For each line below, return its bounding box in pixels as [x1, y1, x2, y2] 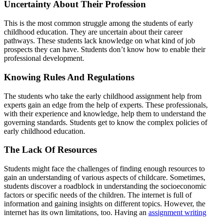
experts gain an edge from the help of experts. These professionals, [4, 100, 208, 109]
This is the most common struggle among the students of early [4, 19, 193, 28]
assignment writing [148, 208, 206, 217]
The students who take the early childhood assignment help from [4, 91, 201, 100]
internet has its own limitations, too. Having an [4, 208, 148, 217]
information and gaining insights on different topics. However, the [4, 199, 205, 208]
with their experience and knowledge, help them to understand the [4, 109, 206, 118]
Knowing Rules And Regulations [4, 72, 134, 82]
